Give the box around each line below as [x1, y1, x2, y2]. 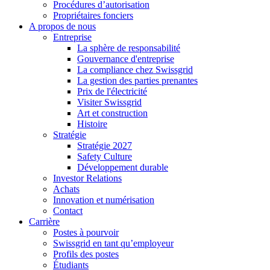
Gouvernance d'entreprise [77, 54, 174, 64]
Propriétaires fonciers [53, 10, 133, 21]
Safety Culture [77, 151, 132, 162]
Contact [53, 206, 83, 216]
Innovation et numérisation [53, 195, 154, 206]
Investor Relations [53, 173, 122, 184]
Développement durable [77, 162, 168, 173]
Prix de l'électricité [77, 86, 147, 97]
